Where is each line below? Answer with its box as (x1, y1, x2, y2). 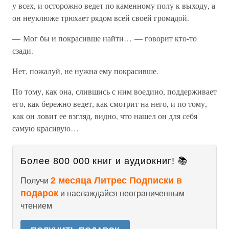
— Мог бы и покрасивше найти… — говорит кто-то (12, 33, 197, 43)
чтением (20, 201, 52, 210)
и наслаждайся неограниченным (58, 189, 185, 198)
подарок (20, 188, 58, 198)
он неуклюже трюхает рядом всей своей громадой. (12, 12, 189, 23)
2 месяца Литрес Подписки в (51, 175, 182, 186)
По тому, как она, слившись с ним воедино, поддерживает (12, 86, 217, 97)
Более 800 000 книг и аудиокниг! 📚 (20, 156, 188, 166)
